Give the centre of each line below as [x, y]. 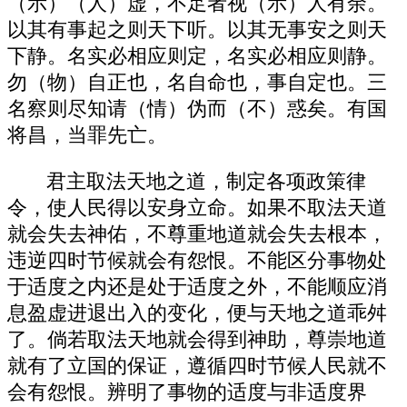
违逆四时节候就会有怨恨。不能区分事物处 [197, 260]
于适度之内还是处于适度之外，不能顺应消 [197, 287]
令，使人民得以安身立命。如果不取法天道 [197, 208]
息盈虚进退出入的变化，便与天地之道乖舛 [197, 313]
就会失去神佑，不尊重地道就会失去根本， [197, 234]
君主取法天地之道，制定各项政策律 [207, 181]
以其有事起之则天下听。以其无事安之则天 [197, 30]
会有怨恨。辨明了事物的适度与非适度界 [187, 392]
